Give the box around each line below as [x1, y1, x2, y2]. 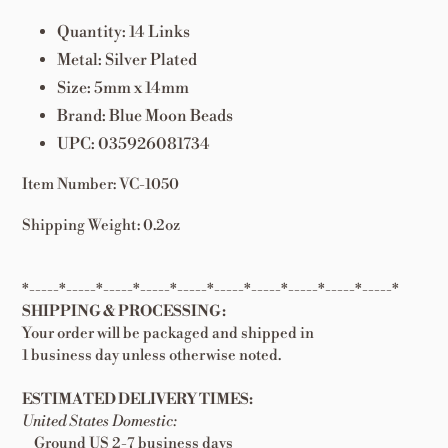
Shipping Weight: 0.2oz [22, 216, 180, 236]
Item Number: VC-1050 [22, 174, 179, 194]
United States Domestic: [22, 411, 177, 431]
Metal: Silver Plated [57, 50, 197, 71]
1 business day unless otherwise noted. [22, 345, 281, 365]
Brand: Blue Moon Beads [57, 106, 233, 127]
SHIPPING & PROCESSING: [22, 301, 226, 321]
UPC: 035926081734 [57, 134, 210, 155]
